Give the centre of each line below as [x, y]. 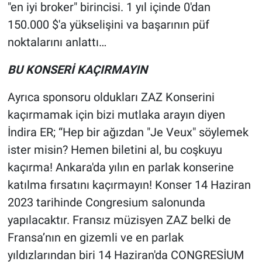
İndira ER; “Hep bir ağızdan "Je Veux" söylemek [128, 132]
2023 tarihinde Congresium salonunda [106, 202]
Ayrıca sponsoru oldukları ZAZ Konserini [111, 97]
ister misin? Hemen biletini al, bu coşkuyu [115, 149]
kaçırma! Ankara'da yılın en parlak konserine [120, 167]
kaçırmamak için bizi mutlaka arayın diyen [116, 114]
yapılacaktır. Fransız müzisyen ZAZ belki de [119, 220]
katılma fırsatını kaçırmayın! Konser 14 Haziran [129, 185]
